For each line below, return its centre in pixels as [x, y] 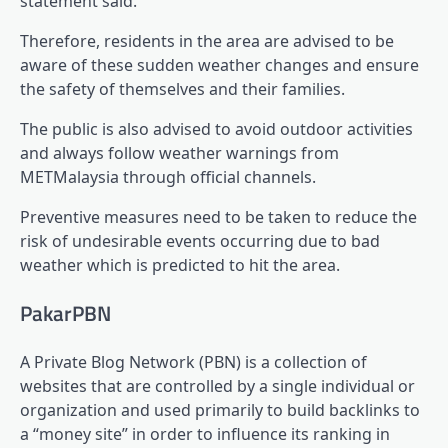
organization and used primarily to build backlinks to [220, 409]
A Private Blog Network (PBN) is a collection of [193, 361]
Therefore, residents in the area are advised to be [207, 41]
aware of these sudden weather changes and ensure [219, 65]
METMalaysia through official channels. [168, 177]
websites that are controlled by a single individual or [217, 385]
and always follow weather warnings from [179, 153]
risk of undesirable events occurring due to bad [200, 241]
